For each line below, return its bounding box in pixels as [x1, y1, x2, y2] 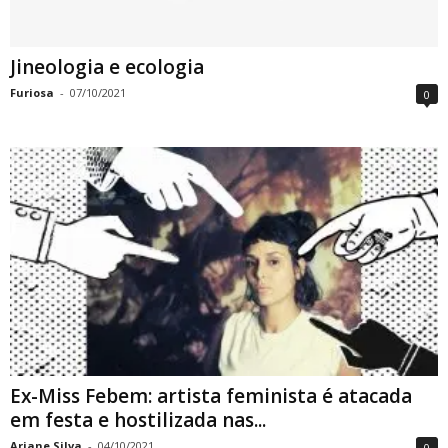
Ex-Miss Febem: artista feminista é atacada [10, 382, 412, 409]
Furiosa [10, 85, 54, 101]
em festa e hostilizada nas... [10, 406, 266, 433]
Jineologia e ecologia [10, 54, 204, 81]
